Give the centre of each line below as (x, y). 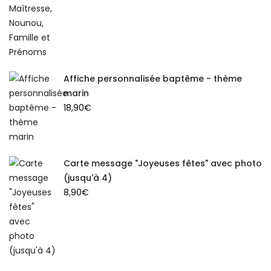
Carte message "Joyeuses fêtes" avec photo (163, 163)
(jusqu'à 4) (88, 178)
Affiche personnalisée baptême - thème (153, 78)
